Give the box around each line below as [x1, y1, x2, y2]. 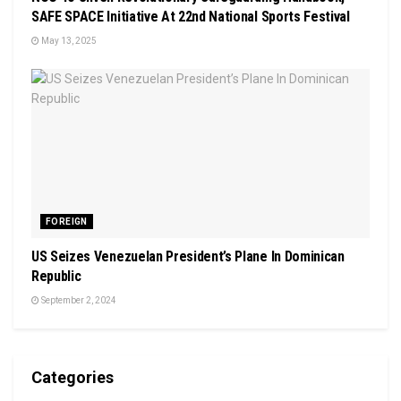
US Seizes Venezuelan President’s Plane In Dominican [31, 247, 345, 265]
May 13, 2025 [39, 35, 97, 46]
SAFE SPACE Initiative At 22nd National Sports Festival [31, 7, 350, 25]
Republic [31, 267, 81, 285]
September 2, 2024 [39, 294, 116, 305]
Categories [31, 367, 114, 387]
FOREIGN [46, 216, 88, 226]
